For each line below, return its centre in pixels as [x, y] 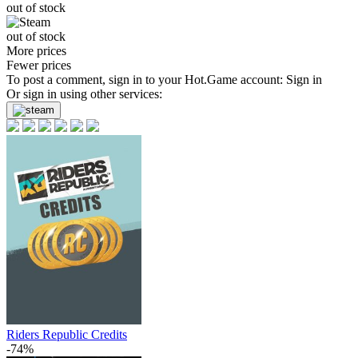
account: [262, 80]
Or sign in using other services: [84, 94]
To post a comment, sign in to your [95, 80]
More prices [36, 51]
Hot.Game [211, 80]
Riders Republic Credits [67, 334]
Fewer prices [39, 65]
